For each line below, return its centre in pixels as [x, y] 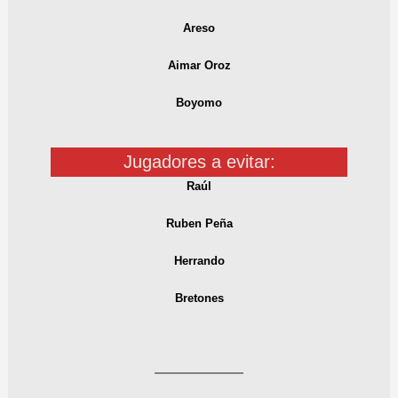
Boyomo [199, 102]
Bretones [199, 298]
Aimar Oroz [199, 65]
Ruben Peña [199, 224]
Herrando [199, 260]
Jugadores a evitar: [199, 162]
